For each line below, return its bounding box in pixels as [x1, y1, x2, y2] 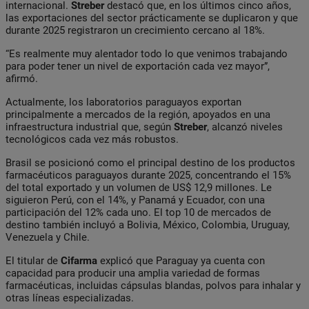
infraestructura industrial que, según [6, 120, 174, 133]
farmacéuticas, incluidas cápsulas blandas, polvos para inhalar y [6, 279, 301, 292]
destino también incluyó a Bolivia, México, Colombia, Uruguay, [6, 218, 290, 231]
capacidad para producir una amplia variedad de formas [6, 266, 260, 279]
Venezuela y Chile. [6, 230, 90, 243]
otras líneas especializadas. [6, 291, 134, 304]
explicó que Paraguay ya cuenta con [100, 254, 265, 267]
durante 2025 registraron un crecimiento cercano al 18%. [6, 23, 265, 37]
